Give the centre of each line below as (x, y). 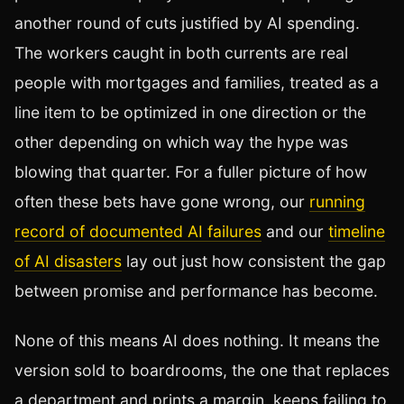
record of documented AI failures (138, 232)
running (337, 202)
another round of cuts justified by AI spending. (187, 23)
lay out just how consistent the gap (254, 262)
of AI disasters (68, 262)
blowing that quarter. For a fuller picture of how (191, 172)
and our (295, 232)
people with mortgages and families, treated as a (197, 83)
